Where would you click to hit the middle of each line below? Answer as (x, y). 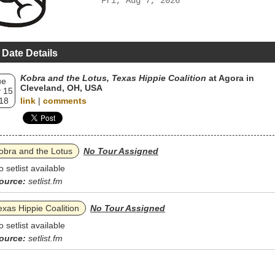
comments (65, 101)
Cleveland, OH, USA (61, 88)
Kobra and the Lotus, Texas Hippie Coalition (113, 78)
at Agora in (230, 78)
